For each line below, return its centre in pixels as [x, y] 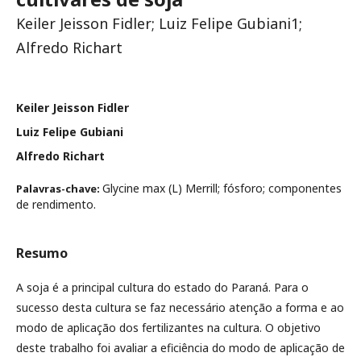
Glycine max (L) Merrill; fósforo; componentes [222, 188]
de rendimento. [56, 204]
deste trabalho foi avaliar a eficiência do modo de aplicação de [180, 347]
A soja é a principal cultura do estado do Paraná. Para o [162, 287]
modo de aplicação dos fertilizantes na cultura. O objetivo [168, 327]
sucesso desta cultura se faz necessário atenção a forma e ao [180, 307]
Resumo [42, 253]
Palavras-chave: [59, 188]
